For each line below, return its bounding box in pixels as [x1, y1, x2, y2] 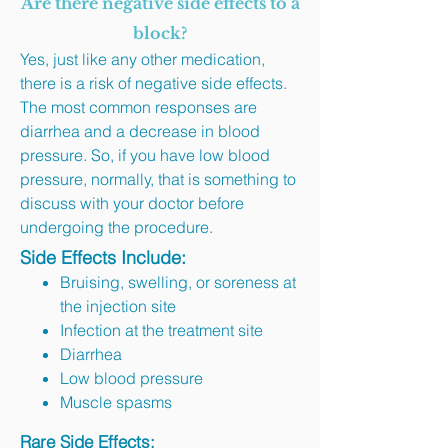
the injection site [60, 296, 176, 316]
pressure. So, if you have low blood [20, 145, 270, 165]
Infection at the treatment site [60, 320, 263, 340]
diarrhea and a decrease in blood [20, 121, 260, 141]
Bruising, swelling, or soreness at [60, 272, 296, 292]
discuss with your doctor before [20, 193, 244, 213]
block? [133, 23, 187, 43]
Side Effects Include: [20, 246, 186, 269]
